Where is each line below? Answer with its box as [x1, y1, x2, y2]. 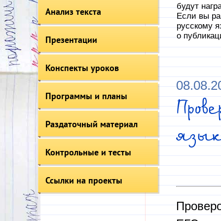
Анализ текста [45, 6, 101, 17]
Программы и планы [45, 90, 127, 102]
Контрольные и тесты [45, 147, 131, 158]
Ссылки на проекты [45, 175, 122, 186]
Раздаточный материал [45, 118, 138, 130]
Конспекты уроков [45, 62, 119, 74]
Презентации [45, 34, 97, 45]
